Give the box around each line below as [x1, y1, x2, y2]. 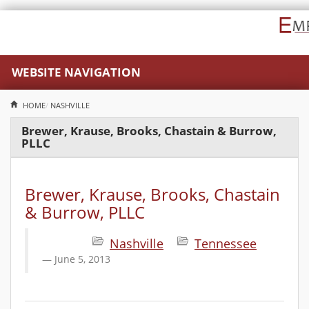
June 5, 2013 [54, 252, 110, 266]
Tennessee [195, 235, 257, 252]
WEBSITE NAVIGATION [12, 64, 141, 80]
